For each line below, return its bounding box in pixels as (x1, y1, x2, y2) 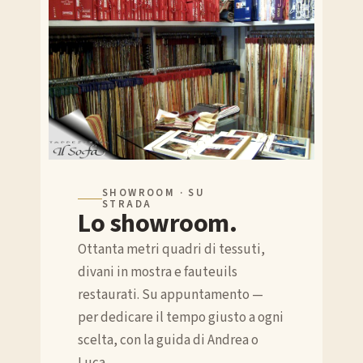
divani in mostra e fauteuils (78, 263, 237, 283)
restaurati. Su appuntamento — (78, 285, 263, 305)
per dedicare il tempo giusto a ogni (78, 308, 284, 328)
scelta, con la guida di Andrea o (78, 331, 258, 351)
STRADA (102, 197, 152, 212)
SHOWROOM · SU (102, 186, 206, 201)
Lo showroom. (78, 205, 237, 243)
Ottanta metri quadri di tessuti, (78, 240, 265, 260)
